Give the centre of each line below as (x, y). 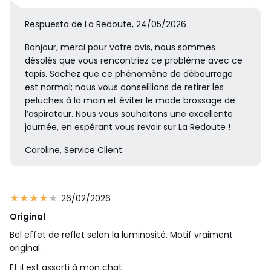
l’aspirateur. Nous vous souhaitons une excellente (129, 114)
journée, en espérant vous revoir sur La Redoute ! (128, 127)
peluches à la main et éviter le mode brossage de (130, 101)
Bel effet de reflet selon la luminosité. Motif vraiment (121, 235)
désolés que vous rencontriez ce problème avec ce (134, 61)
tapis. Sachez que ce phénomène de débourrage (129, 74)
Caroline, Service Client (73, 150)
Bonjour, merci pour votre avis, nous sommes (120, 47)
